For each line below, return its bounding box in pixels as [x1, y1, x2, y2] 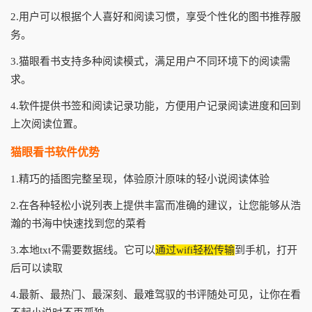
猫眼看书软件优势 [10, 146, 100, 158]
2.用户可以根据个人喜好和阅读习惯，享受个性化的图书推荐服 [10, 11, 301, 22]
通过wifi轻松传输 [155, 244, 235, 256]
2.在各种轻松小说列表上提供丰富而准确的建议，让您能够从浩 [10, 200, 301, 211]
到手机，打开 [235, 244, 297, 256]
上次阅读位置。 [10, 118, 84, 130]
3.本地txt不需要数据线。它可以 [10, 244, 155, 256]
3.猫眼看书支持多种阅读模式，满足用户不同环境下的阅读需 [10, 56, 290, 67]
